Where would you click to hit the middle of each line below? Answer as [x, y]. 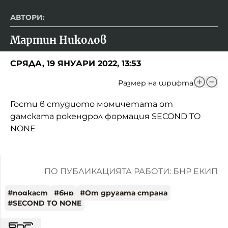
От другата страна [126, 193]
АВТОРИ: [27, 17]
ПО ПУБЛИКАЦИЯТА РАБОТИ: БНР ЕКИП [131, 171]
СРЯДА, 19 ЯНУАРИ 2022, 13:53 [76, 63]
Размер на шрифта [156, 83]
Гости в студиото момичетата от [92, 104]
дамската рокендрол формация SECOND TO [105, 116]
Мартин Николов [58, 40]
